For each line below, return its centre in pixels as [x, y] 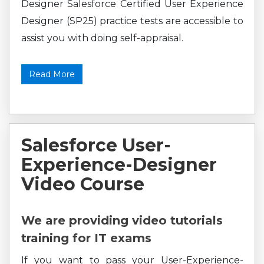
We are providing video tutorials [122, 220]
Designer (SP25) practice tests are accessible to [132, 21]
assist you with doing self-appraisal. [102, 38]
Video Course [83, 184]
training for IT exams [86, 238]
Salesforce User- [96, 145]
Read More [52, 74]
